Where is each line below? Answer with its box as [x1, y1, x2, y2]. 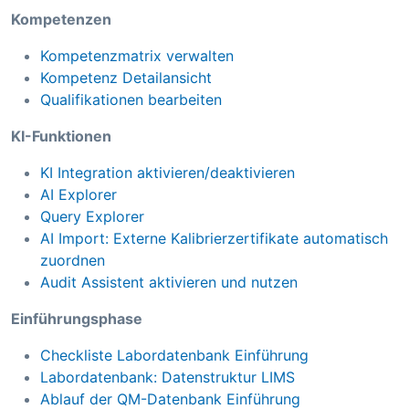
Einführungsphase [11, 309, 142, 329]
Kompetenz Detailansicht [40, 68, 212, 88]
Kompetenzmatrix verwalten [40, 47, 234, 66]
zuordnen [40, 251, 105, 270]
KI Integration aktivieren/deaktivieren [40, 163, 295, 183]
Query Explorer [40, 207, 144, 226]
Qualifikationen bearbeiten [40, 90, 222, 110]
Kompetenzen [11, 10, 111, 29]
